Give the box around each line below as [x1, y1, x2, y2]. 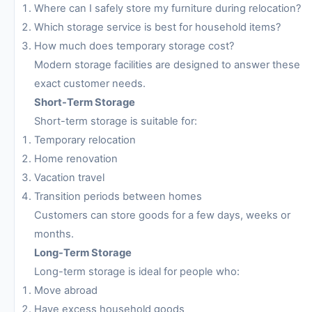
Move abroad [34, 283, 97, 297]
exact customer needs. [34, 77, 146, 90]
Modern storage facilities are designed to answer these [34, 58, 300, 71]
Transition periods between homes [34, 189, 202, 203]
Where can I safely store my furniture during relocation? [34, 1, 301, 15]
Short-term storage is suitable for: [34, 114, 197, 127]
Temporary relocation [34, 133, 136, 146]
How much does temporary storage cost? [34, 39, 234, 52]
